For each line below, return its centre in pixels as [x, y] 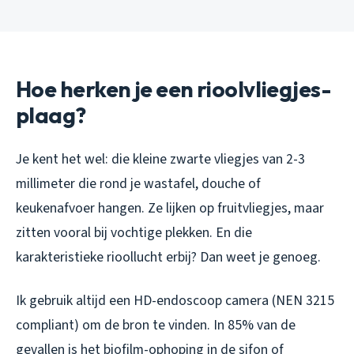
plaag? [51, 115]
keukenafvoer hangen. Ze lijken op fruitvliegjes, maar [170, 208]
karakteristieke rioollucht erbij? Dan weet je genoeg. [168, 257]
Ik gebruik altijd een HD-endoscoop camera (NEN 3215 [175, 300]
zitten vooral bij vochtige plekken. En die [134, 232]
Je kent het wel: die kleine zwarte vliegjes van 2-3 [160, 159]
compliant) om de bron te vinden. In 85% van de [156, 325]
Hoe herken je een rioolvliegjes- [174, 88]
